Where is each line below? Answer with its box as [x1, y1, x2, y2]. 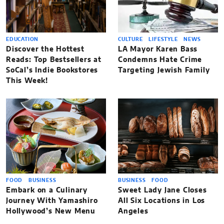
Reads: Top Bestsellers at [6, 56, 102, 63]
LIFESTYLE [148, 36, 180, 42]
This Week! [6, 77, 48, 84]
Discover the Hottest [6, 45, 85, 53]
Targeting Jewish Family [118, 66, 212, 74]
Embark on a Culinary [6, 186, 88, 194]
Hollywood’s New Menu [6, 207, 98, 215]
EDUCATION [6, 36, 39, 42]
